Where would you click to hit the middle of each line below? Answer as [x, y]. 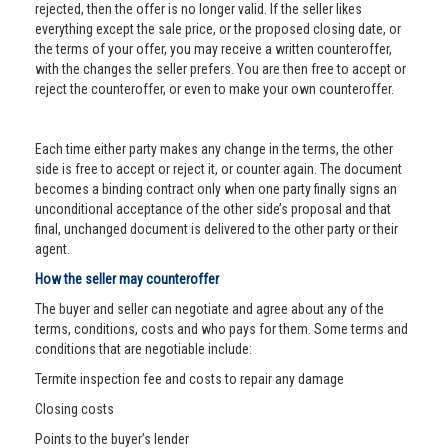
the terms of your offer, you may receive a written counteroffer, [213, 49]
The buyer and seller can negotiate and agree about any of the [209, 309]
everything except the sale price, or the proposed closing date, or [218, 29]
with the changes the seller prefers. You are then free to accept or [220, 69]
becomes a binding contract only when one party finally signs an [216, 189]
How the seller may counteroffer [127, 279]
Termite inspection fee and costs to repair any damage [189, 379]
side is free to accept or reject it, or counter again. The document [218, 169]
